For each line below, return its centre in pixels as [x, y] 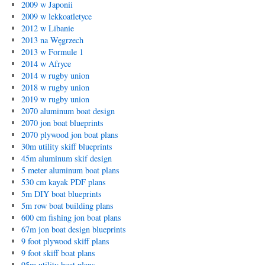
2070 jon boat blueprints [62, 123]
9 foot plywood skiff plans [65, 241]
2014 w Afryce [46, 64]
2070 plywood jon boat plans [70, 135]
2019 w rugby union [55, 99]
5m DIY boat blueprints [61, 194]
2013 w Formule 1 [52, 52]
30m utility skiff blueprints [67, 146]
